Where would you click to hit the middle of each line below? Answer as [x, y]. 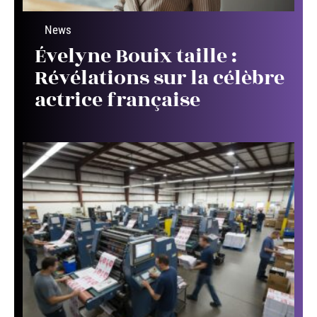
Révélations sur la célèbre [160, 79]
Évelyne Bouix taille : [136, 57]
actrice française [117, 100]
